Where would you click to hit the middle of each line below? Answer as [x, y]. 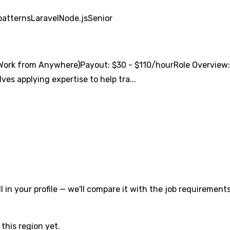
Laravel [45, 18]
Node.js [73, 18]
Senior [100, 18]
